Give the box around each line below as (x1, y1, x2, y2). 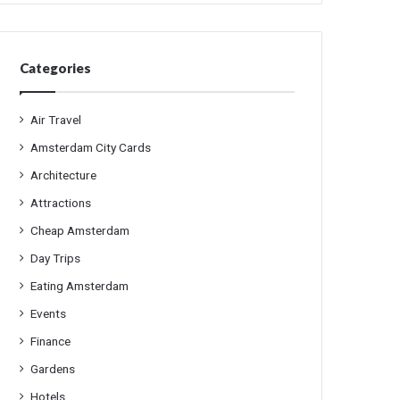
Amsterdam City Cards (30, 140, 152, 154)
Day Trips (30, 251, 81, 265)
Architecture (30, 168, 97, 182)
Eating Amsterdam (30, 279, 129, 293)
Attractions (30, 196, 92, 210)
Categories (20, 60, 92, 76)
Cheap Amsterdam (30, 223, 130, 237)
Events (30, 306, 67, 321)
